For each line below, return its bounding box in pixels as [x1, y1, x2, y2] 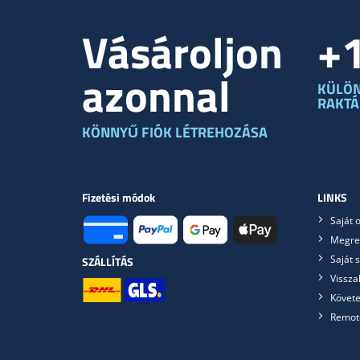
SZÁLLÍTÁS [82, 254, 133, 271]
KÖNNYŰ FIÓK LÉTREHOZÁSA [82, 121, 268, 144]
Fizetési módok [82, 190, 155, 207]
